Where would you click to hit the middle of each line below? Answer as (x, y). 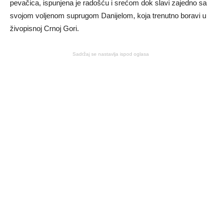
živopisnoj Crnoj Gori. (44, 28)
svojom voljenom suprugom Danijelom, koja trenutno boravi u (108, 16)
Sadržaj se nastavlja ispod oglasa (110, 54)
